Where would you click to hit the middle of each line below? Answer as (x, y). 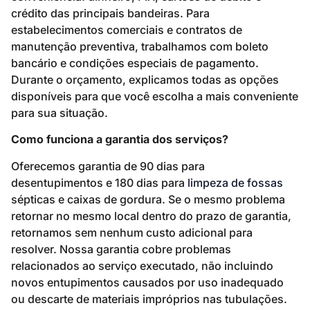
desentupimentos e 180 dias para (99, 182)
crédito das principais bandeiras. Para (110, 13)
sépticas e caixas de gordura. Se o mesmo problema (148, 199)
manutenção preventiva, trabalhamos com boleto (140, 46)
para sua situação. (60, 113)
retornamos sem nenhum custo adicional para (132, 232)
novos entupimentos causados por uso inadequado (147, 282)
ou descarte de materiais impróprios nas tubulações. (149, 299)
